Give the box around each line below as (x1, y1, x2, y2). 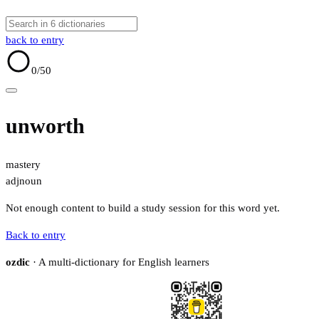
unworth (6, 114, 85, 138)
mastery (6, 159, 41, 171)
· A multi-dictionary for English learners (30, 256, 209, 268)
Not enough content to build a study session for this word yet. (6, 202, 280, 214)
